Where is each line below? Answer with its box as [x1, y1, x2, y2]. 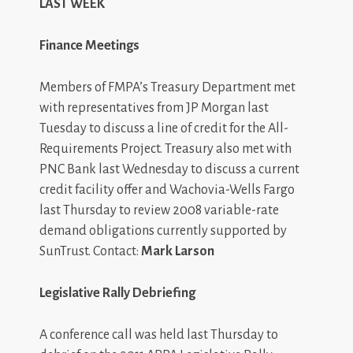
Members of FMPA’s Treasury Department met [39, 80, 295, 95]
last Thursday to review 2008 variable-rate [39, 203, 279, 217]
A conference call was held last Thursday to [39, 327, 278, 342]
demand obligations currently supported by [39, 223, 287, 238]
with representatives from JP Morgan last [39, 100, 269, 115]
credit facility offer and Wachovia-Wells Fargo [39, 182, 295, 197]
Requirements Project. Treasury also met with [39, 141, 292, 156]
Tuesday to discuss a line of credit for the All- [39, 121, 288, 136]
